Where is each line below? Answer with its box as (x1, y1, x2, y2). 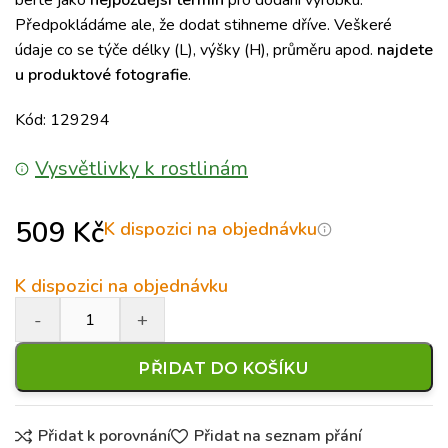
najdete (377, 39, 433, 61)
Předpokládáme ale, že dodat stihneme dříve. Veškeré (15, 14, 392, 36)
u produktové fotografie (15, 64, 188, 86)
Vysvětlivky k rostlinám (35, 155, 248, 182)
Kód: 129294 (15, 109, 110, 131)
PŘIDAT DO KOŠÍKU (139, 359, 309, 378)
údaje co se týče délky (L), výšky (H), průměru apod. (15, 39, 377, 61)
